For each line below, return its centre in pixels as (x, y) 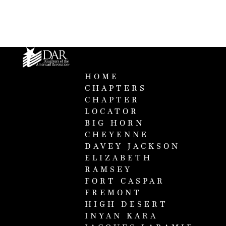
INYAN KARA (121, 216)
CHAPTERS (116, 89)
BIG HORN (114, 123)
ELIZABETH (118, 158)
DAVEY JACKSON (132, 147)
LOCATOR (111, 112)
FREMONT (113, 193)
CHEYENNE (117, 135)
